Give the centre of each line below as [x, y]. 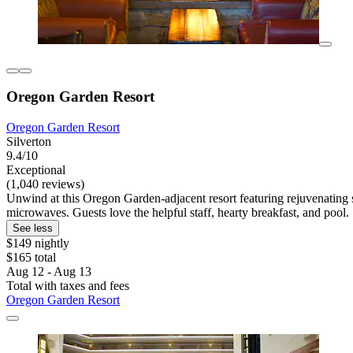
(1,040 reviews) [45, 184]
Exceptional [36, 170]
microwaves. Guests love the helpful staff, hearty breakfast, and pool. [178, 213]
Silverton [29, 142]
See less [33, 229]
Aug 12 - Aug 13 [49, 272]
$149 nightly [38, 243]
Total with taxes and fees [68, 286]
